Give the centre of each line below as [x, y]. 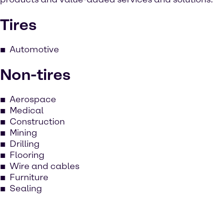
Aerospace [33, 99]
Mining [23, 132]
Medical [27, 110]
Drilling [25, 144]
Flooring [27, 155]
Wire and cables [45, 166]
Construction [37, 121]
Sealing [26, 188]
